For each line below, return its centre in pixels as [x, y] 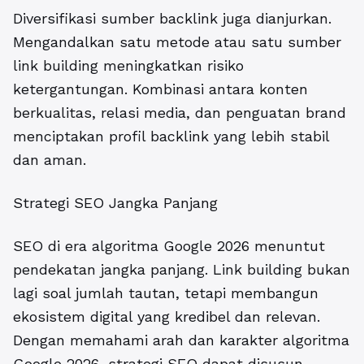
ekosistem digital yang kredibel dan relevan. [167, 316]
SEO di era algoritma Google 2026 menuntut [169, 245]
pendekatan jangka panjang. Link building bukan [182, 269]
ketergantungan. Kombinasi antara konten [160, 89]
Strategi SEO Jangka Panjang [115, 202]
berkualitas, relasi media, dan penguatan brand [180, 112]
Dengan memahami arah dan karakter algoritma [181, 340]
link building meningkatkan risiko [128, 65]
